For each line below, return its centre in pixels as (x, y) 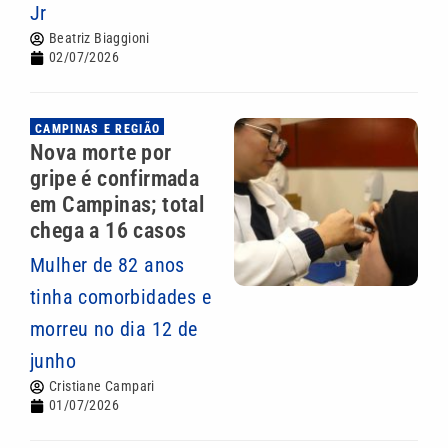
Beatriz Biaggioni (99, 38)
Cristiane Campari (102, 386)
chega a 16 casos (108, 230)
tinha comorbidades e (120, 297)
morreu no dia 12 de (114, 329)
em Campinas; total (117, 204)
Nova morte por (101, 152)
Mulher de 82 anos (107, 265)
